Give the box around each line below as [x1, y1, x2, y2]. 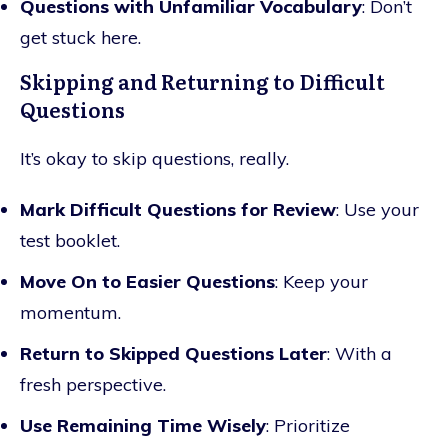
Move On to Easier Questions [20, 269, 275, 293]
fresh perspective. [20, 372, 166, 396]
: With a [327, 341, 392, 365]
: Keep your [275, 269, 368, 293]
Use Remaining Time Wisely [20, 413, 266, 437]
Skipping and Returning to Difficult [20, 65, 385, 96]
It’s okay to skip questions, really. [20, 146, 289, 170]
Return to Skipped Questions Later [20, 341, 327, 365]
